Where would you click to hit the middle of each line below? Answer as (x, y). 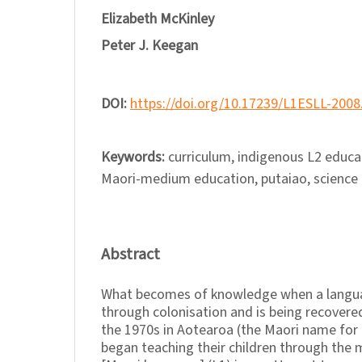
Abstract (130, 255)
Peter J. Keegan (149, 46)
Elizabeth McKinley (158, 19)
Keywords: (135, 158)
